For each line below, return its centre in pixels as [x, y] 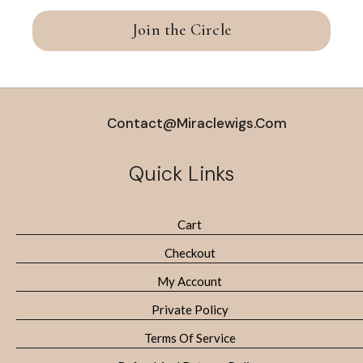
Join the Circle [181, 30]
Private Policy [190, 309]
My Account [190, 281]
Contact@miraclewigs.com [197, 123]
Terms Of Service [190, 337]
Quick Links [181, 173]
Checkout [190, 252]
